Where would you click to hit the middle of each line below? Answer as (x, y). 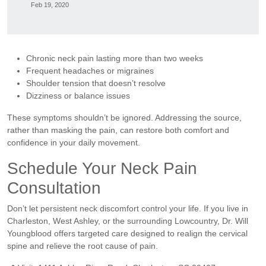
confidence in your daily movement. (74, 142)
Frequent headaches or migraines (90, 70)
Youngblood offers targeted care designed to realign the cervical (127, 233)
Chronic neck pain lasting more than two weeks (115, 58)
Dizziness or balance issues (78, 95)
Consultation (54, 188)
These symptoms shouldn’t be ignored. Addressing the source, (124, 117)
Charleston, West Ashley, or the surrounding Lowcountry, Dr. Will (128, 221)
